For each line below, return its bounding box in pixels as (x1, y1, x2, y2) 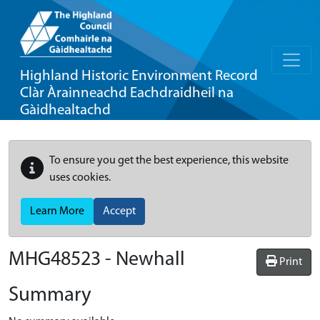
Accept (103, 206, 136, 217)
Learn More (30, 206, 84, 217)
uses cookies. (49, 172, 111, 184)
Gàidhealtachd (20, 103, 111, 118)
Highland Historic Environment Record (20, 69, 258, 84)
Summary (9, 285, 91, 306)
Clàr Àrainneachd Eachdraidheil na (20, 86, 234, 101)
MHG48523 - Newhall (9, 250, 185, 270)
